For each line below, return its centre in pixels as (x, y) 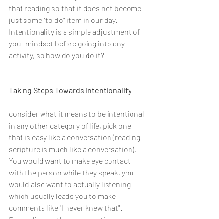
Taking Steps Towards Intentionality (72, 90)
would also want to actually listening (70, 184)
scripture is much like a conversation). (73, 149)
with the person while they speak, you (72, 172)
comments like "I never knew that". (66, 208)
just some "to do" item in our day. (64, 20)
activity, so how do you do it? (56, 55)
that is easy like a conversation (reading (75, 137)
